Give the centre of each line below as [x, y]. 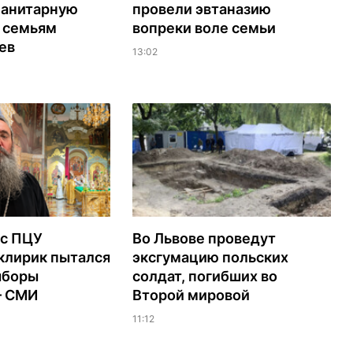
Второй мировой [191, 295]
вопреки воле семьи [204, 28]
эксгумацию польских [210, 257]
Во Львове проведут [204, 238]
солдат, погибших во [204, 276]
